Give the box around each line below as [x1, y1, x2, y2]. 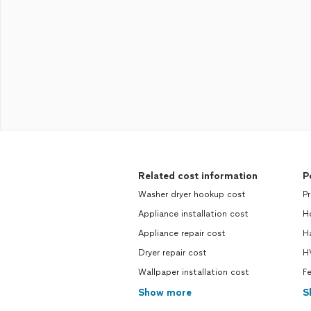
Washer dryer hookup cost [138, 190, 246, 199]
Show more [138, 287, 192, 299]
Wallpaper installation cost [138, 267, 249, 277]
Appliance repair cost [138, 228, 226, 238]
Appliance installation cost [138, 209, 249, 219]
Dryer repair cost [138, 248, 207, 258]
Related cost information [138, 170, 258, 182]
